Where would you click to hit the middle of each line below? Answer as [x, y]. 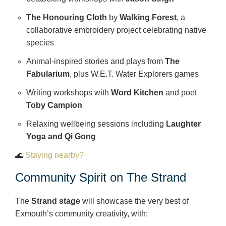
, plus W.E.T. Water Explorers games [134, 74]
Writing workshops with [69, 92]
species [40, 42]
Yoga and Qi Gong [61, 136]
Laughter [184, 124]
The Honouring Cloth [67, 17]
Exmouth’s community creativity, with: [81, 213]
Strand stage [56, 201]
